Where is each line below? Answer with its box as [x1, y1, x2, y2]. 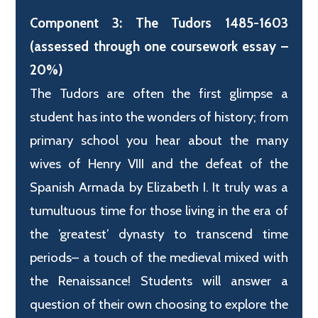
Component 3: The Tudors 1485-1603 [30, 15, 288, 32]
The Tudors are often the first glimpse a [30, 85, 288, 102]
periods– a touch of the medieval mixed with [30, 249, 288, 266]
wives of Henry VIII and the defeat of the [30, 155, 288, 172]
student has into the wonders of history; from [30, 109, 288, 126]
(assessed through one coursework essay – [30, 38, 288, 55]
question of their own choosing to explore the [30, 296, 288, 313]
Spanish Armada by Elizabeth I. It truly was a [30, 179, 288, 196]
